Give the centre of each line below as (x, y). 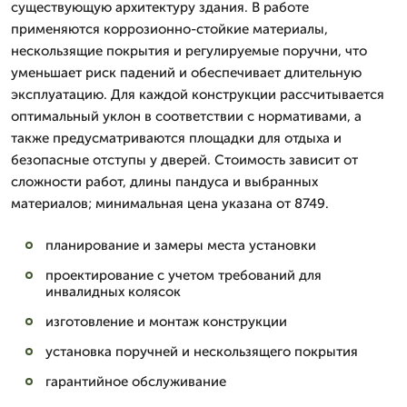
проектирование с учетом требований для (184, 275)
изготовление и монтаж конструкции (166, 322)
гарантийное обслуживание (136, 382)
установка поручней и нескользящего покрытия (202, 352)
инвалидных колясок (113, 292)
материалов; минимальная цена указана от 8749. (170, 203)
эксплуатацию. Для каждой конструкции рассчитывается (198, 94)
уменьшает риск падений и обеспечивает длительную (186, 73)
